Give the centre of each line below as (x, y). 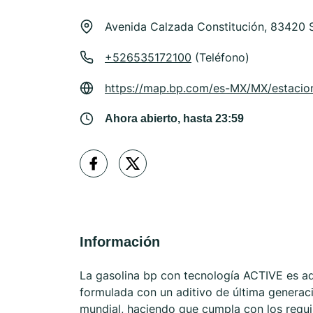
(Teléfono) (220, 57)
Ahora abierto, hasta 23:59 (174, 118)
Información (120, 242)
